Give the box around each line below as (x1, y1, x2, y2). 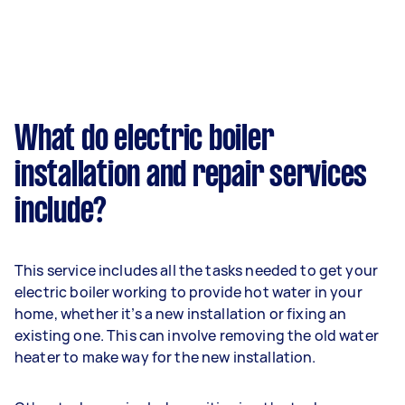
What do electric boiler (14, 124, 274, 156)
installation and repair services (14, 160, 367, 193)
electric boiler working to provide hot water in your (14, 282, 363, 302)
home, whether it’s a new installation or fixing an (14, 304, 347, 324)
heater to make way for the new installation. (14, 347, 322, 367)
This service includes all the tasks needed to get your (14, 260, 379, 280)
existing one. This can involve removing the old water (14, 325, 379, 345)
